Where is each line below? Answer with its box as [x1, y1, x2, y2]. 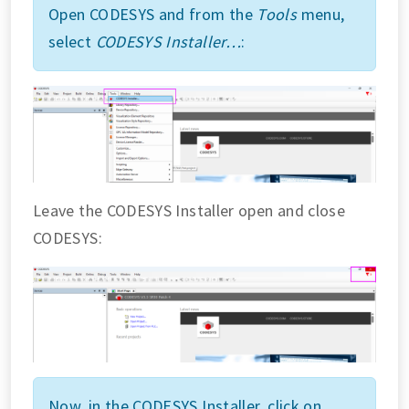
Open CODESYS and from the [48, 3, 257, 25]
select [48, 30, 96, 52]
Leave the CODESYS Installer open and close [33, 199, 346, 221]
